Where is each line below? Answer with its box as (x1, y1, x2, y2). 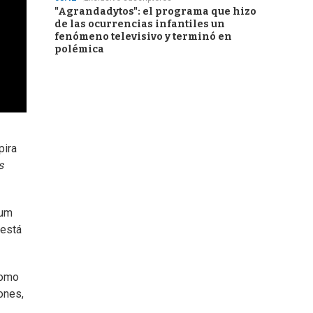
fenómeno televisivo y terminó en (54, 31, 232, 43)
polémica (54, 43, 104, 55)
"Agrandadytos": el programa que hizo (54, 6, 256, 17)
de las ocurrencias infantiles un (54, 18, 225, 30)
